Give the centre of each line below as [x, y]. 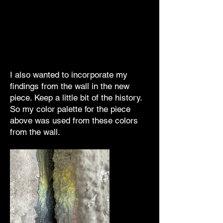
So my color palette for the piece [70, 109]
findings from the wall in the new [70, 86]
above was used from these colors [74, 120]
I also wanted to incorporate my [69, 75]
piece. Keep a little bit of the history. [76, 98]
